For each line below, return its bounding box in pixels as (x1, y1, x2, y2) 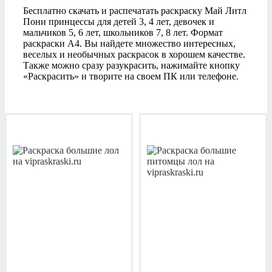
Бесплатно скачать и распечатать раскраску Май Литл (23, 5, 246, 16)
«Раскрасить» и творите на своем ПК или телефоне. (23, 71, 239, 82)
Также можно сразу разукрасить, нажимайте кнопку (23, 60, 240, 71)
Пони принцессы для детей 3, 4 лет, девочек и (23, 16, 214, 27)
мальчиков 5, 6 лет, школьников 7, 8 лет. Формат (23, 27, 223, 38)
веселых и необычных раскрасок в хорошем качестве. (23, 49, 245, 60)
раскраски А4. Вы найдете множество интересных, (23, 38, 236, 49)
